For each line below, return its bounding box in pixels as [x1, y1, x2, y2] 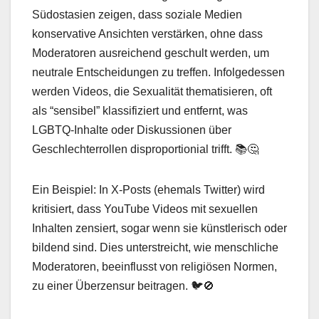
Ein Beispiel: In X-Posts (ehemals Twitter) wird [32, 184, 265, 197]
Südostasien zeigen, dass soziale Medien [32, 9, 242, 21]
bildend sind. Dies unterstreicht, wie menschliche [32, 241, 278, 254]
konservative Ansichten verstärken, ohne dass [32, 28, 263, 41]
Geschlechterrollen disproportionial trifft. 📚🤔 [32, 143, 258, 156]
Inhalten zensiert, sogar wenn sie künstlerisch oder [32, 222, 287, 235]
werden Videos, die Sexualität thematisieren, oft [32, 85, 272, 98]
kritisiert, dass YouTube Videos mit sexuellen [32, 203, 258, 216]
